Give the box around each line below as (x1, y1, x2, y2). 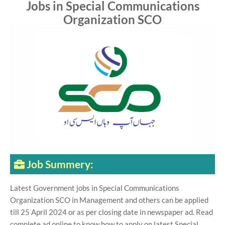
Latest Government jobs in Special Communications (10, 183, 179, 193)
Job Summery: (25, 158, 95, 171)
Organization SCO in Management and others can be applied (10, 195, 208, 205)
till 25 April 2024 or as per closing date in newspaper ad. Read (10, 207, 213, 217)
